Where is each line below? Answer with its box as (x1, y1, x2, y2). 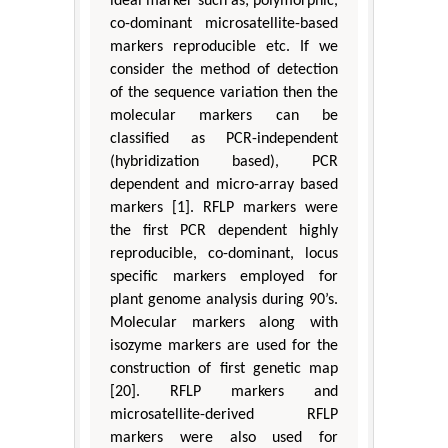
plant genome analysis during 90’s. (110, 291, 338, 308)
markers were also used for (110, 429, 338, 446)
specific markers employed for (110, 268, 338, 285)
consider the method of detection (110, 61, 338, 78)
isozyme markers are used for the (110, 337, 338, 354)
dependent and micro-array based (110, 176, 338, 193)
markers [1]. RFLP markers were (110, 199, 338, 216)
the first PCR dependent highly (110, 222, 338, 239)
